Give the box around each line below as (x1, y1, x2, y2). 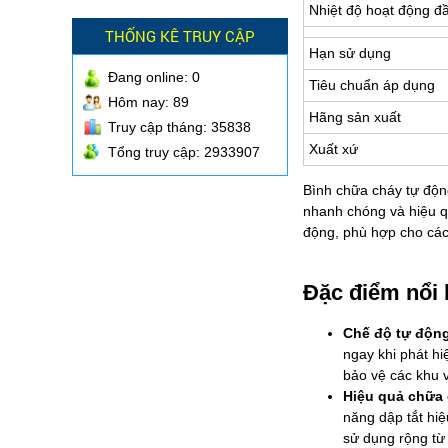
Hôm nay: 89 (108, 94, 189, 111)
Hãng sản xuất (309, 109, 401, 126)
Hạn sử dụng (309, 45, 391, 62)
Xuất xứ (309, 141, 358, 158)
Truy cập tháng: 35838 (108, 119, 251, 136)
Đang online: (108, 69, 192, 86)
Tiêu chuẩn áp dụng (309, 77, 435, 94)
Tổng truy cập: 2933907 (108, 144, 260, 161)
